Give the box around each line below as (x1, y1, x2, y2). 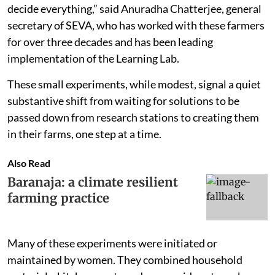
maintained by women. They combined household (7, 252, 242, 266)
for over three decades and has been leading (7, 34, 213, 48)
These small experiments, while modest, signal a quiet (7, 77, 261, 91)
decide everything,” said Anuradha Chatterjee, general (7, 1, 261, 15)
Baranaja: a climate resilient (7, 174, 178, 190)
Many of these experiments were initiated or (7, 236, 217, 250)
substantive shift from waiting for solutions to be (7, 93, 239, 107)
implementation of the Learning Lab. (7, 51, 179, 65)
